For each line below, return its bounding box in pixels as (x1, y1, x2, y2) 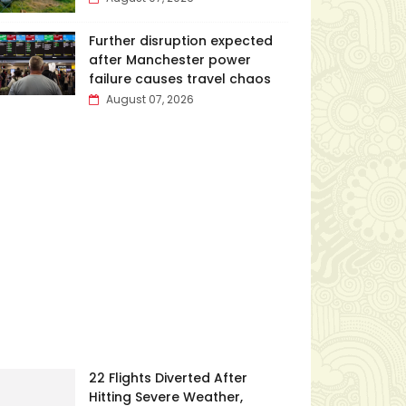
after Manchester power (88, 51, 251, 69)
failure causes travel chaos (88, 70, 271, 88)
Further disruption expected (88, 32, 273, 50)
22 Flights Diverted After (88, 369, 247, 387)
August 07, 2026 (105, 92, 194, 107)
